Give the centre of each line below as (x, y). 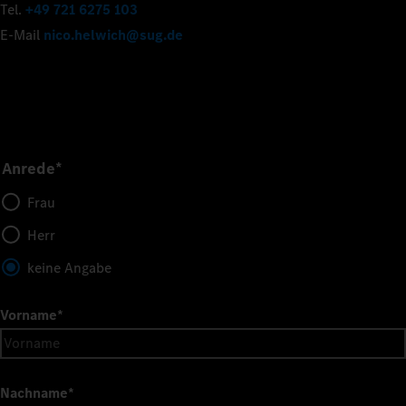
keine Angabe (69, 267)
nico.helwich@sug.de (113, 34)
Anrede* (32, 168)
